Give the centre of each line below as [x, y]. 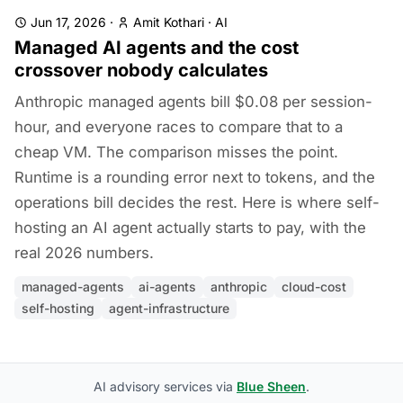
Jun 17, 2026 [68, 22]
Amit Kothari [169, 22]
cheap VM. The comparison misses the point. [176, 152]
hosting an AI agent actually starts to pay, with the [190, 228]
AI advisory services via [165, 386]
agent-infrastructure [169, 308]
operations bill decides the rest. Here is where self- [197, 202]
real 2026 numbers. [84, 253]
